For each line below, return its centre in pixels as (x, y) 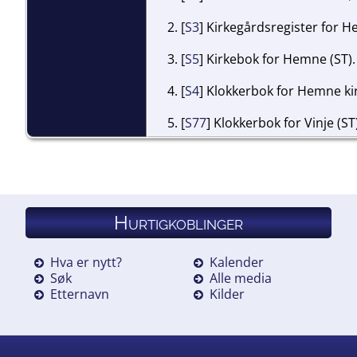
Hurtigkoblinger (178, 222)
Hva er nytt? (86, 262)
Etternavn (80, 294)
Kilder (227, 294)
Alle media (240, 278)
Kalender (236, 262)
